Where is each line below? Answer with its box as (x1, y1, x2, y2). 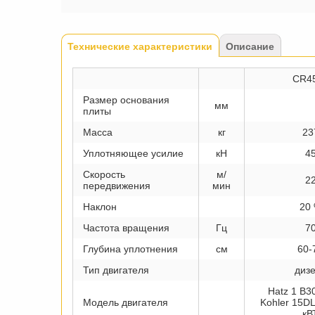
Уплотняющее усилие (83, 148, 184, 160)
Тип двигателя (83, 264, 149, 276)
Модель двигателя (83, 297, 168, 309)
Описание (226, 41, 275, 52)
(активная (212, 41, 258, 52)
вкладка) (212, 55, 252, 66)
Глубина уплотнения (83, 243, 178, 255)
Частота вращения (83, 222, 169, 234)
